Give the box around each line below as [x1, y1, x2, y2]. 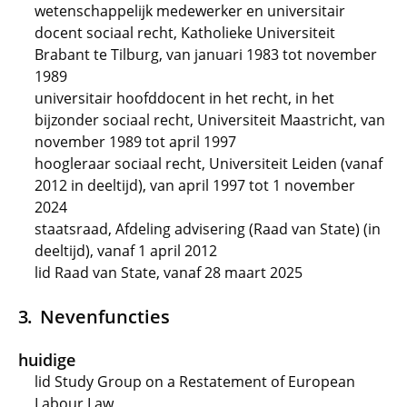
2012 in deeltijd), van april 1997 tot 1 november [35, 175, 355, 195]
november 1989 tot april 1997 [35, 132, 236, 152]
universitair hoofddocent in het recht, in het [35, 88, 334, 108]
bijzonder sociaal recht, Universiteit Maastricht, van [35, 110, 385, 130]
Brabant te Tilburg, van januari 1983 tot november [35, 45, 377, 65]
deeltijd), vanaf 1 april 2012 [35, 241, 217, 261]
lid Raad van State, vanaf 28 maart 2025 [35, 263, 303, 283]
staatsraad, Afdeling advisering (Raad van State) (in [35, 219, 381, 239]
